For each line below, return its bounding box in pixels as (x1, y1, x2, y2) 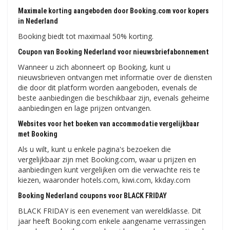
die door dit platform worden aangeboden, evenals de (18, 83, 197, 93)
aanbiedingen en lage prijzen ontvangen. (18, 103, 151, 113)
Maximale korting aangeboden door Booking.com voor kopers (18, 7, 209, 15)
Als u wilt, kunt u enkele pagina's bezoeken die (18, 144, 171, 155)
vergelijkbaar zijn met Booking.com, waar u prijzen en (18, 155, 196, 165)
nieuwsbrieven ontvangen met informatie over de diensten (18, 72, 212, 83)
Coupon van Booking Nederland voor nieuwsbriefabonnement (18, 48, 209, 56)
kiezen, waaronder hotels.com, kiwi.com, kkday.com (18, 175, 190, 185)
